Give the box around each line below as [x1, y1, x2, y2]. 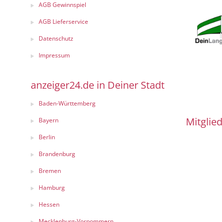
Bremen [39, 166, 61, 175]
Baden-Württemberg [39, 99, 96, 108]
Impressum [39, 51, 70, 59]
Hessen [39, 200, 59, 209]
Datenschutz [39, 34, 73, 43]
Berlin [39, 133, 55, 141]
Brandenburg [39, 150, 75, 158]
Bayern [39, 116, 58, 124]
